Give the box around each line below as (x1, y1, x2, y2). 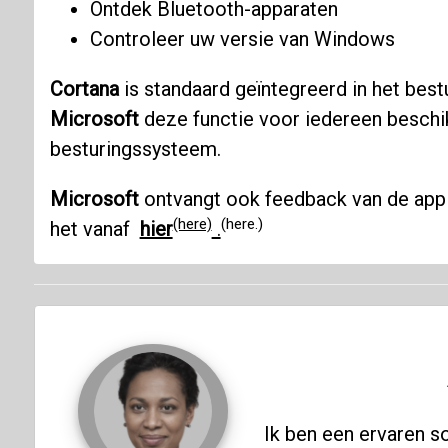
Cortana (49, 77, 119, 102)
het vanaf (49, 217, 140, 242)
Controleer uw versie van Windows (89, 27, 395, 52)
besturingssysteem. (49, 137, 221, 162)
